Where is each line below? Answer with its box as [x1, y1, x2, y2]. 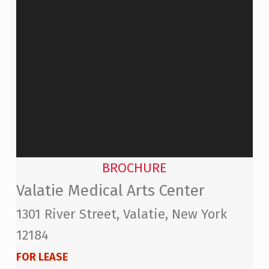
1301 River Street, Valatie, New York [16, 205, 227, 222]
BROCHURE [101, 159, 167, 176]
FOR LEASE [16, 250, 68, 264]
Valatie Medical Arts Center [16, 181, 205, 200]
